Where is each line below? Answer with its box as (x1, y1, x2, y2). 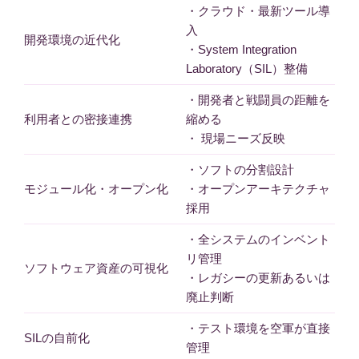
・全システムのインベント (185, 232, 330, 247)
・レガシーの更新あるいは (185, 271, 330, 285)
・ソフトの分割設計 (185, 163, 294, 177)
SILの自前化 (24, 331, 90, 345)
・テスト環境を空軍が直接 (185, 321, 330, 336)
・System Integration (185, 42, 296, 57)
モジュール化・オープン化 (24, 182, 168, 196)
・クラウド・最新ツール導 (185, 4, 330, 18)
